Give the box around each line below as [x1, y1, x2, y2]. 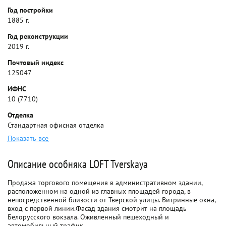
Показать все [8, 134, 48, 143]
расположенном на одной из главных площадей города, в [8, 187, 191, 196]
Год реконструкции [8, 32, 68, 41]
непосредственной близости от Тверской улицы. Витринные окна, [8, 195, 215, 204]
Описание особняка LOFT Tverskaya [8, 157, 148, 171]
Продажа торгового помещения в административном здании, [8, 178, 202, 187]
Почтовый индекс [8, 58, 64, 67]
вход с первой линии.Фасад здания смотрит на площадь [8, 204, 187, 213]
